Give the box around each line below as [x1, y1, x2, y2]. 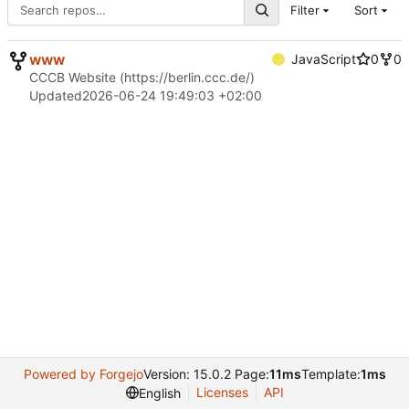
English [138, 384, 181, 401]
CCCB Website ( [29, 68, 124, 85]
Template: [300, 366, 361, 382]
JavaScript [291, 50, 356, 67]
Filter [289, 3, 320, 18]
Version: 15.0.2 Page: [142, 366, 269, 382]
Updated [29, 87, 82, 103]
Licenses [195, 384, 248, 400]
